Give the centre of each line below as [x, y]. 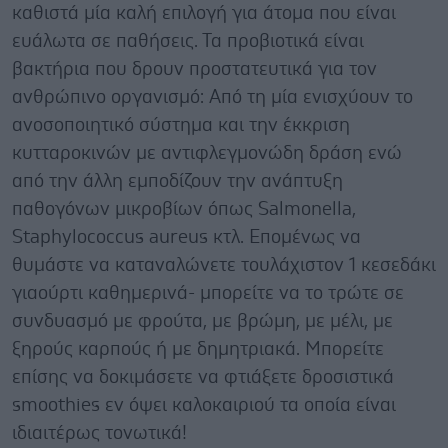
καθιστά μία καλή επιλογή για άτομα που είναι [204, 13]
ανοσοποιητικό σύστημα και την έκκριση [181, 125]
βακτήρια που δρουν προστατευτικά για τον [194, 69]
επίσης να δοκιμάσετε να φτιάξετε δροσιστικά [203, 377]
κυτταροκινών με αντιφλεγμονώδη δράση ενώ [207, 153]
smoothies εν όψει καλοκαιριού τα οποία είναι [204, 405]
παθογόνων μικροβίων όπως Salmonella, [184, 209]
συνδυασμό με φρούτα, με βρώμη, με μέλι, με [202, 321]
